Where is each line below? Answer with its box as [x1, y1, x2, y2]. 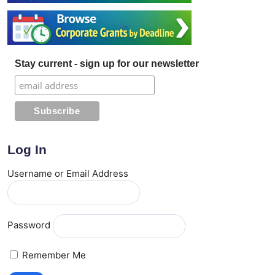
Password [7, 219, 50, 231]
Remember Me [20, 249, 86, 261]
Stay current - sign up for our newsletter [15, 58, 199, 69]
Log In [7, 142, 47, 157]
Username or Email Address [7, 168, 128, 180]
